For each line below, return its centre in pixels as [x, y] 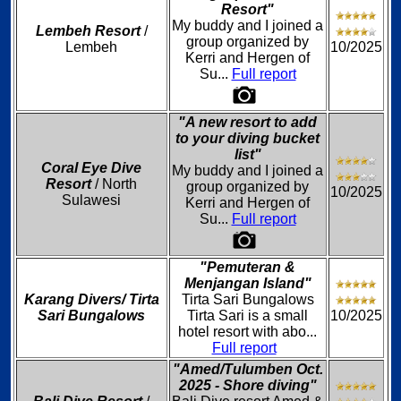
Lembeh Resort [88, 31]
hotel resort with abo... [247, 332]
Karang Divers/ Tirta [91, 299]
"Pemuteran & [247, 267]
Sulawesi [91, 200]
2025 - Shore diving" [247, 385]
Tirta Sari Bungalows [247, 299]
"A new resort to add [247, 122]
